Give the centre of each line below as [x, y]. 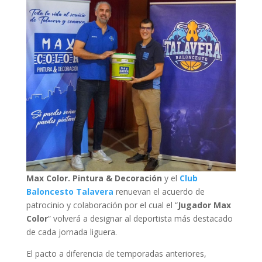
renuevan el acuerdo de [159, 192]
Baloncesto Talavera [70, 192]
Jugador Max [204, 205]
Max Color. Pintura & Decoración [94, 178]
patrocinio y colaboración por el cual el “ [102, 205]
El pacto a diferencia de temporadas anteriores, [116, 254]
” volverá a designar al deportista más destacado [140, 219]
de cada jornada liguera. [71, 232]
